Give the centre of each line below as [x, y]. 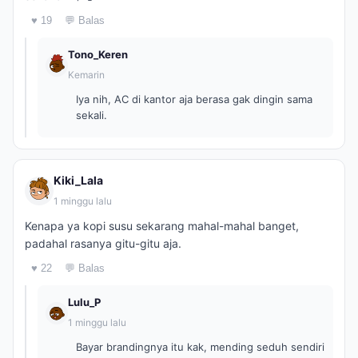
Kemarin [86, 75]
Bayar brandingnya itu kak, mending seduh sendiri [200, 347]
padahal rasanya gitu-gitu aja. [103, 243]
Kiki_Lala [78, 180]
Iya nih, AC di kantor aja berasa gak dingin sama [194, 99]
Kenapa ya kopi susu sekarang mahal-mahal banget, [162, 226]
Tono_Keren [98, 54]
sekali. [91, 115]
